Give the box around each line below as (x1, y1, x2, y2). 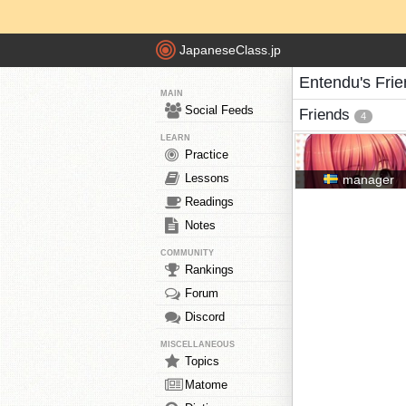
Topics (185, 354, 219, 368)
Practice (185, 148, 228, 161)
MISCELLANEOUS (160, 340, 235, 349)
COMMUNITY (160, 248, 214, 257)
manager (342, 171, 394, 187)
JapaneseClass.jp (179, 43, 281, 58)
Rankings (185, 263, 234, 276)
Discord (185, 310, 225, 324)
